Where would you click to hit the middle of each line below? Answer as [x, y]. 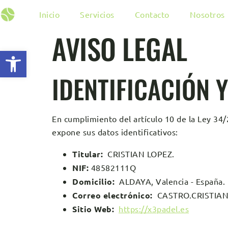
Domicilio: [93, 181]
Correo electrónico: [112, 195]
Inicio [49, 14]
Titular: [88, 154]
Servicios [97, 14]
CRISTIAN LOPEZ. [139, 154]
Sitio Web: [93, 209]
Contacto [152, 14]
